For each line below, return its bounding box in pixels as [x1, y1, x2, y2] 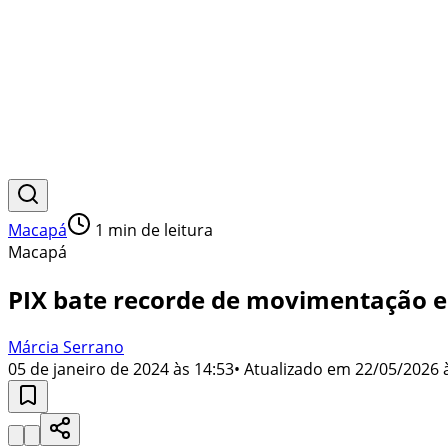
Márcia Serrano [8, 335, 124, 358]
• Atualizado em [234, 357, 351, 380]
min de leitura [104, 219, 213, 241]
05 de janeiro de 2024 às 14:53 [8, 357, 234, 380]
